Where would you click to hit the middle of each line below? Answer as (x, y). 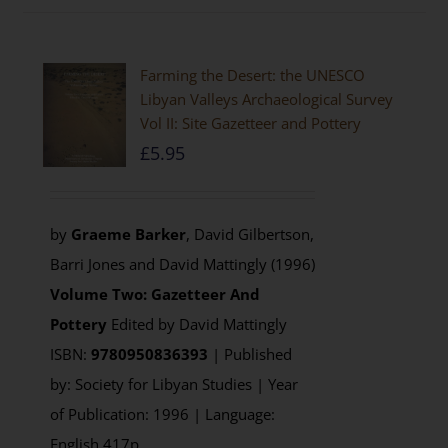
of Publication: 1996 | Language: (162, 414)
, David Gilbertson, (249, 234)
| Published (249, 354)
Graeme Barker (128, 234)
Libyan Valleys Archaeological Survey (267, 99)
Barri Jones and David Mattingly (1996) (182, 264)
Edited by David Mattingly (198, 324)
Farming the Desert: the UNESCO (253, 75)
